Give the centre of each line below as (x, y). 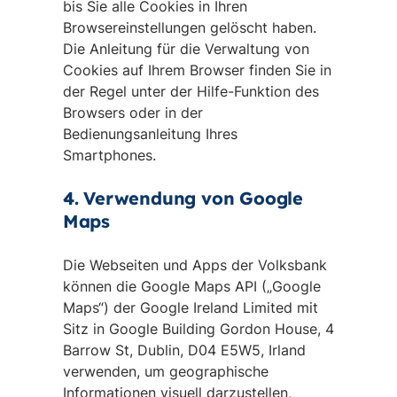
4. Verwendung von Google (183, 198)
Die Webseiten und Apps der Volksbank (195, 265)
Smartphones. (109, 155)
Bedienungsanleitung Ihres (150, 134)
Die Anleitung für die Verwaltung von (186, 49)
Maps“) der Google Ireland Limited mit (190, 307)
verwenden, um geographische (165, 371)
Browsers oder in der (132, 113)
